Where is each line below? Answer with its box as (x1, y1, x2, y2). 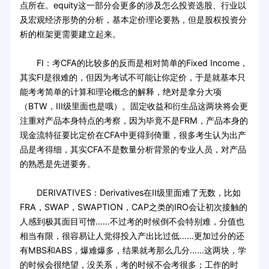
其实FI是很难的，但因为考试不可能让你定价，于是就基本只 (19, 71, 246, 82)
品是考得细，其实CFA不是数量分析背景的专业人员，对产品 (19, 144, 246, 154)
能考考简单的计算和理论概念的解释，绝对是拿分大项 (19, 86, 222, 97)
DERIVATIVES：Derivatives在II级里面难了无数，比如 (19, 187, 241, 198)
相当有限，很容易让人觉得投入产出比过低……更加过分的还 (19, 230, 244, 241)
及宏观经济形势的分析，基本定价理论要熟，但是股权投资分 (19, 14, 247, 25)
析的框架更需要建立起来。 (19, 28, 121, 39)
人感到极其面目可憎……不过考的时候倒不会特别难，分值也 (19, 216, 244, 226)
